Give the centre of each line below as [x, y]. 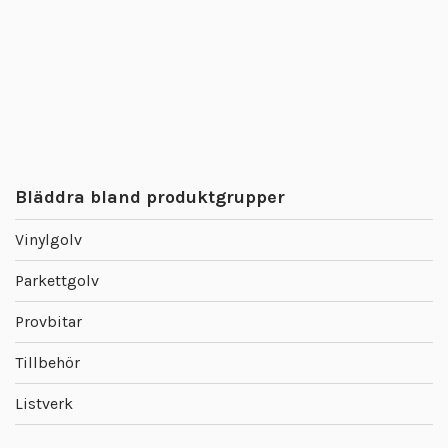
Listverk [44, 404]
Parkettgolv [57, 281]
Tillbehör [47, 363]
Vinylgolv [48, 240]
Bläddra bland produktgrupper [150, 197]
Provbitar [48, 322]
